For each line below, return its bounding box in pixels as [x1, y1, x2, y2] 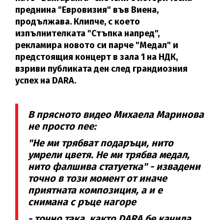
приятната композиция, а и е [28, 184, 163, 196]
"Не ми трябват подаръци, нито [28, 137, 174, 149]
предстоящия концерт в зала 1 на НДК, [15, 51, 178, 62]
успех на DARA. [15, 75, 79, 86]
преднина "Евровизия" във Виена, [15, 4, 159, 15]
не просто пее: [28, 120, 97, 132]
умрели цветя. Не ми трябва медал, [28, 148, 190, 161]
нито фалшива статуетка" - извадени [28, 160, 201, 172]
